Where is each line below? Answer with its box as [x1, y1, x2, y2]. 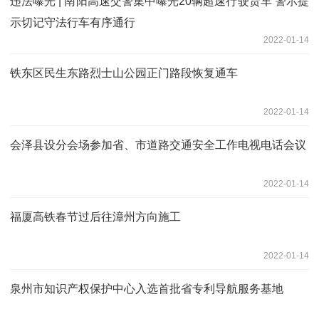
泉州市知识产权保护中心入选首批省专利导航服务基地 [10, 282, 283, 295]
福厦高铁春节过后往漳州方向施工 [10, 210, 181, 223]
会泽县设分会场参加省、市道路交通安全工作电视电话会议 [10, 138, 306, 151]
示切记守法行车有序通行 [10, 16, 135, 28]
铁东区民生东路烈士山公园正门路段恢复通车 [10, 66, 238, 79]
